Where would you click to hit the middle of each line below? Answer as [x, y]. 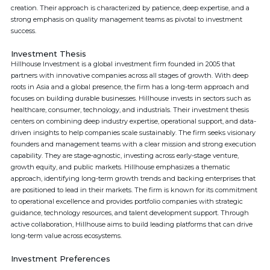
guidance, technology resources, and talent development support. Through [130, 213]
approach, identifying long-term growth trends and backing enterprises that [133, 178]
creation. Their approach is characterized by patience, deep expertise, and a [130, 8]
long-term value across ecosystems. [66, 236]
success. [24, 31]
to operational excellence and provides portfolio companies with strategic [127, 201]
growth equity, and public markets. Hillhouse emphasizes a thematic [121, 167]
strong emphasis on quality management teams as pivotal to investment [127, 19]
